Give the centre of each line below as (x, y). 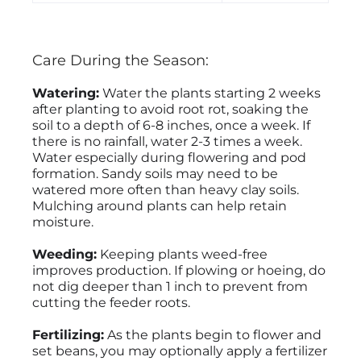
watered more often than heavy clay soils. (166, 190)
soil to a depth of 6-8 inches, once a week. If (171, 126)
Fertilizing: (68, 335)
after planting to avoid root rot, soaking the (170, 110)
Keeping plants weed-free (182, 255)
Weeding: (64, 255)
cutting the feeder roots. (111, 303)
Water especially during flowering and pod (169, 158)
